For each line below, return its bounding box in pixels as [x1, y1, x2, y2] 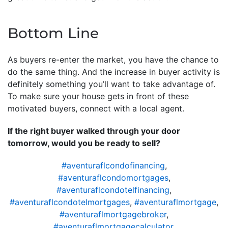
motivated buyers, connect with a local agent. [8, 103, 184, 113]
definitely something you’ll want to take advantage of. [8, 78, 215, 89]
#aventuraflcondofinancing [61, 160, 165, 170]
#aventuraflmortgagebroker [60, 209, 166, 219]
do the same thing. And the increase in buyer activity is [8, 66, 220, 77]
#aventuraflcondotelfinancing [56, 184, 169, 195]
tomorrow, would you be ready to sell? [8, 137, 160, 148]
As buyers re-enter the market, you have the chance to [8, 54, 219, 65]
